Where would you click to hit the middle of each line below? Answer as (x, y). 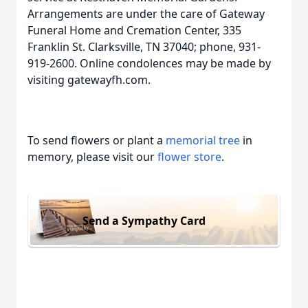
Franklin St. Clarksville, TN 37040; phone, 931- (144, 47)
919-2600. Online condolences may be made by (149, 63)
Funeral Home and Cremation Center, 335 (134, 30)
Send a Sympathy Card (144, 220)
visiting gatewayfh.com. (89, 80)
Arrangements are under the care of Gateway (146, 14)
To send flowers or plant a (97, 140)
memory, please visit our (92, 157)
